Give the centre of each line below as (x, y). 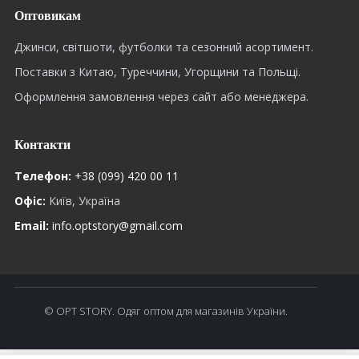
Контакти (42, 144)
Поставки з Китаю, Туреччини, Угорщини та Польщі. (157, 71)
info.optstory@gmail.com (117, 225)
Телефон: (43, 175)
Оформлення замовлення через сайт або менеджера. (161, 96)
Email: (32, 225)
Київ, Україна (83, 200)
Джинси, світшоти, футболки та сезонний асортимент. (164, 46)
